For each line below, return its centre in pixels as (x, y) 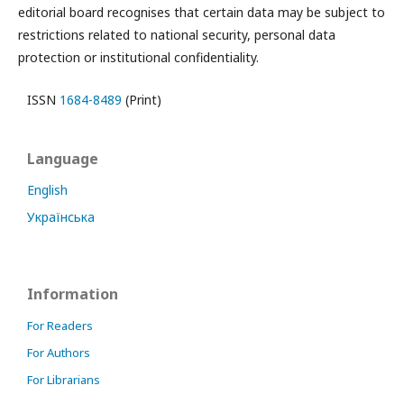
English (47, 190)
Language (63, 159)
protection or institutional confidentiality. (138, 57)
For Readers (60, 326)
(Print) (142, 100)
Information (73, 294)
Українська (61, 217)
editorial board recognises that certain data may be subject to (202, 12)
